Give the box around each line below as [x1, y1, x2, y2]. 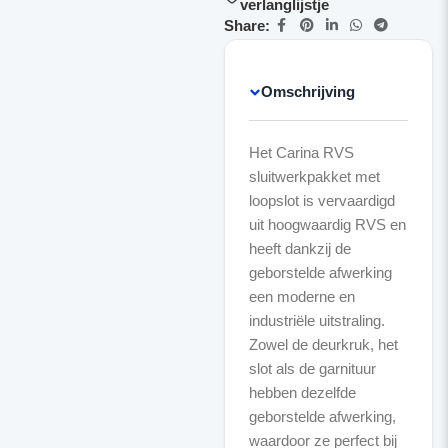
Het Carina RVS [248, 144, 354, 161]
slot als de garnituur [248, 360, 376, 377]
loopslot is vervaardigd [248, 192, 395, 209]
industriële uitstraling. [248, 312, 385, 329]
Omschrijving [260, 83, 355, 100]
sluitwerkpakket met [248, 168, 380, 185]
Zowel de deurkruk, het [248, 336, 398, 353]
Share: [223, 16, 270, 34]
